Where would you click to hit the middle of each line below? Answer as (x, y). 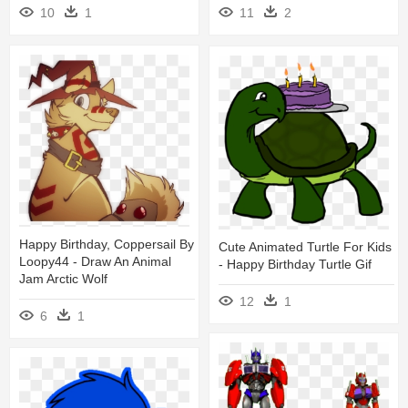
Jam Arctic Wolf (63, 278)
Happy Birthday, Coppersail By (107, 244)
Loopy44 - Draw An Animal (95, 261)
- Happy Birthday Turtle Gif (295, 264)
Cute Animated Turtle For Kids (305, 246)
